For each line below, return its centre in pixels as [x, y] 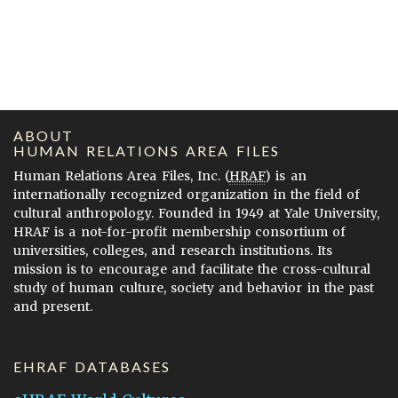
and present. [53, 307]
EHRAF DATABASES [92, 367]
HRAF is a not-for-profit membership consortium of [180, 232]
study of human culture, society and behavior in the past [194, 288]
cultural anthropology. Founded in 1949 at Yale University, [196, 214]
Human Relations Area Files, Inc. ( [122, 176]
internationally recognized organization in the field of [187, 195]
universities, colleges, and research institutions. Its [173, 251]
